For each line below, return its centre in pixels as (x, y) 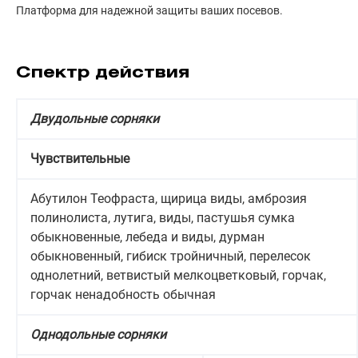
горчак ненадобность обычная (123, 295)
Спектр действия (103, 74)
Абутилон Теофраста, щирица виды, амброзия (169, 199)
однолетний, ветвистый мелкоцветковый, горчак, (178, 276)
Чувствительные (80, 159)
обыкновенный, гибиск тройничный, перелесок (171, 257)
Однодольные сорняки (98, 335)
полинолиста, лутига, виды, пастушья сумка (163, 218)
